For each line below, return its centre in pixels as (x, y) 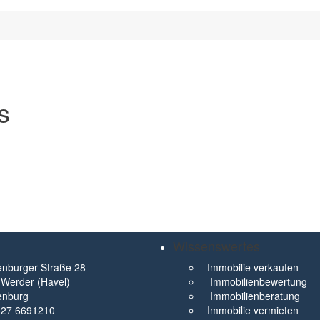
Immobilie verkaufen (253, 267)
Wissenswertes (216, 246)
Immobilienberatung (255, 296)
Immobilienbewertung (259, 281)
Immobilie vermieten (253, 310)
